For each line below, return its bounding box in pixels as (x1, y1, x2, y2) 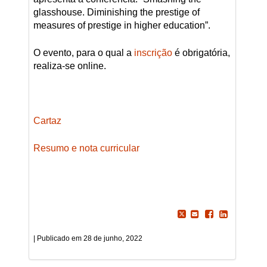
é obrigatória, (172, 47, 230, 58)
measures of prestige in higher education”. (33, 20, 210, 30)
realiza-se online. (33, 60, 106, 71)
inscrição (133, 47, 172, 58)
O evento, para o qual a (33, 47, 134, 58)
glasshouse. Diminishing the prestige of (33, 7, 200, 17)
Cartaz (33, 115, 61, 126)
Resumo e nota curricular (33, 142, 139, 153)
